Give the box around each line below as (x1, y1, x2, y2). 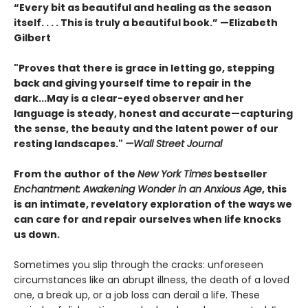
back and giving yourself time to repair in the (14, 76, 252, 91)
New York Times (137, 167, 212, 181)
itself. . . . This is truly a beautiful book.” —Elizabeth (14, 16, 278, 30)
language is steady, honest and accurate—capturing (14, 107, 293, 121)
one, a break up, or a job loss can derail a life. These (14, 288, 260, 302)
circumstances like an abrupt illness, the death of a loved (14, 273, 289, 287)
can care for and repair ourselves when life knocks (14, 212, 281, 227)
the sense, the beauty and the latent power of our (14, 122, 278, 136)
